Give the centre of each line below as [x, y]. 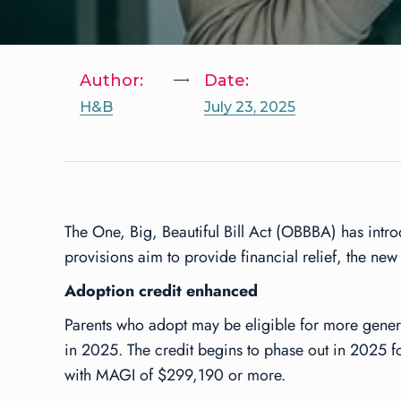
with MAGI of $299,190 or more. [175, 375]
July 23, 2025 [250, 107]
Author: [111, 80]
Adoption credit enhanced [161, 290]
